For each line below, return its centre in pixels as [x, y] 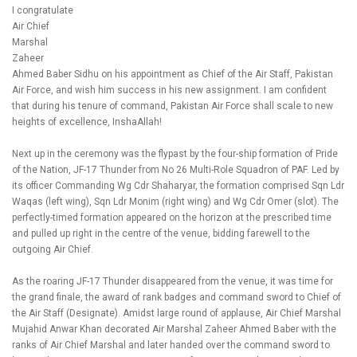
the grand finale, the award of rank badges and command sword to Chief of [177, 297]
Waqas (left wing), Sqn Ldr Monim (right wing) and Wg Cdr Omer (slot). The [175, 202]
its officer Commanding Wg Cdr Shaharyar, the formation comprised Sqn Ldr [178, 186]
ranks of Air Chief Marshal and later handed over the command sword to [171, 345]
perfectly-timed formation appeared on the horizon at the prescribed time [172, 218]
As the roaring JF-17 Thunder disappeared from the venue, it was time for [173, 281]
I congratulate [43, 10]
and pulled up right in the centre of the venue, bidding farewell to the [161, 233]
